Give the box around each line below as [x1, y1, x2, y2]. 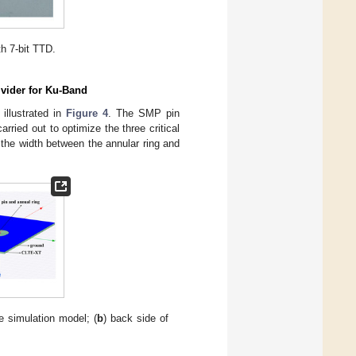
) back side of [103, 311, 169, 324]
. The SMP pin [107, 106, 180, 119]
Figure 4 [65, 106, 108, 119]
